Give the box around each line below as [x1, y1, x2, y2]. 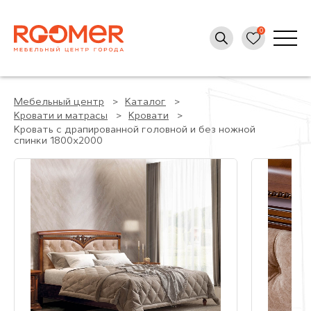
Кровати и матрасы [14, 111, 108, 121]
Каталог [125, 97, 166, 108]
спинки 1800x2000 [14, 136, 103, 146]
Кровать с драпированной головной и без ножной [14, 125, 255, 135]
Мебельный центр [14, 97, 104, 108]
